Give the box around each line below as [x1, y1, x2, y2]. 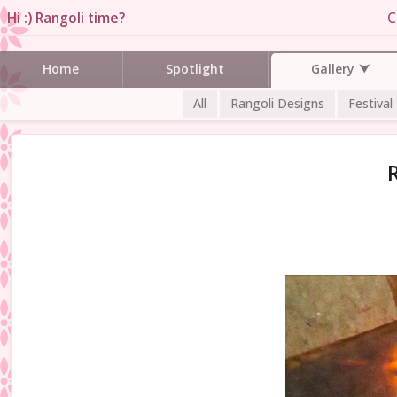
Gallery [310, 59, 354, 77]
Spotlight [166, 59, 225, 77]
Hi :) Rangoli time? [7, 8, 125, 27]
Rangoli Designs [230, 94, 324, 112]
